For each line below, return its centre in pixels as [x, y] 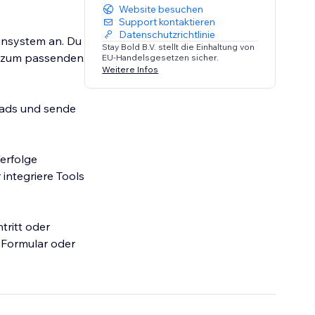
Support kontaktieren [167, 22]
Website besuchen [161, 9]
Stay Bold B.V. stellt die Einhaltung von [179, 47]
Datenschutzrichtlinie [167, 35]
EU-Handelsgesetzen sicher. [161, 58]
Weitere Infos [130, 69]
